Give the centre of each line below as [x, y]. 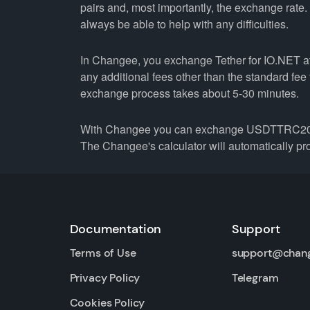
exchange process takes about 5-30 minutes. [189, 93]
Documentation [116, 229]
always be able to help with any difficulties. [184, 24]
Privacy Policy [105, 278]
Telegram [255, 278]
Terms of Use [103, 253]
